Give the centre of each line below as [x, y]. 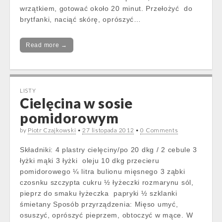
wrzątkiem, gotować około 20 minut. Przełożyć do [106, 8]
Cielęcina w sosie [76, 103]
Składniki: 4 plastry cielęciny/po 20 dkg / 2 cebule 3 [109, 150]
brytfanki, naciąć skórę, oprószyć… [81, 19]
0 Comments [159, 130]
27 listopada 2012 [108, 130]
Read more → [47, 45]
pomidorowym [69, 118]
